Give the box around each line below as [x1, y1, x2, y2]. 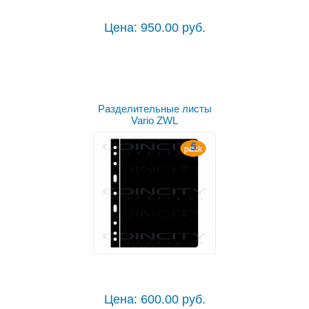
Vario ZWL [131, 114, 178, 127]
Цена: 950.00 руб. [103, 21, 206, 35]
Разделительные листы [97, 103, 212, 115]
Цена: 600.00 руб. [103, 292, 206, 307]
